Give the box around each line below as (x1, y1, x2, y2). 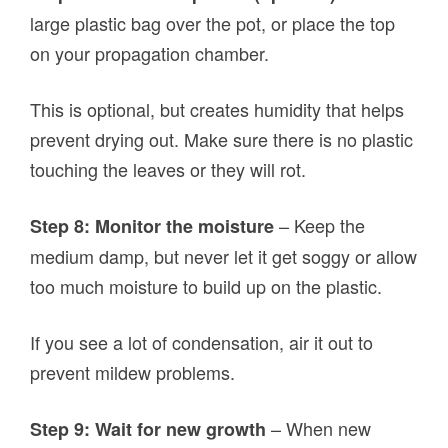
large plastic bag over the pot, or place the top (30, 10, 396, 37)
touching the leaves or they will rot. (30, 156, 307, 183)
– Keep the (279, 212, 366, 239)
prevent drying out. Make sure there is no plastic (30, 126, 414, 153)
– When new (266, 415, 372, 442)
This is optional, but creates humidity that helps (30, 96, 405, 123)
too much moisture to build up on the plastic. (30, 273, 383, 300)
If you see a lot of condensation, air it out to (30, 329, 374, 356)
